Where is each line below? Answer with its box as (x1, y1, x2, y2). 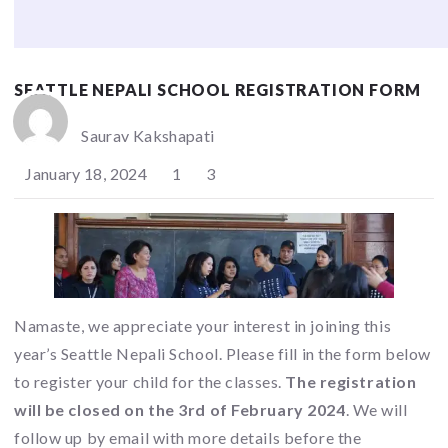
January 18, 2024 (22, 163, 147, 183)
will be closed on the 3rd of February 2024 (14, 399, 346, 419)
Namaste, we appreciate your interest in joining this (14, 315, 392, 335)
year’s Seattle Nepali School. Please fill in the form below (14, 343, 432, 363)
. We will (345, 399, 408, 419)
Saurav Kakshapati (81, 125, 215, 145)
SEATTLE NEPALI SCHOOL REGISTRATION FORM (14, 79, 422, 99)
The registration (285, 371, 417, 391)
